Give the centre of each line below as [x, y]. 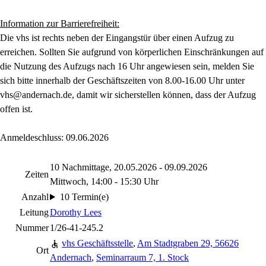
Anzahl [35, 197]
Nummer [32, 228]
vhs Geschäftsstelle [97, 243]
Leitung [34, 212]
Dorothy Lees [76, 212]
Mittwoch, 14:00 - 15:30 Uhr [104, 181]
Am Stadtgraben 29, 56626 [188, 243]
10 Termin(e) [84, 197]
